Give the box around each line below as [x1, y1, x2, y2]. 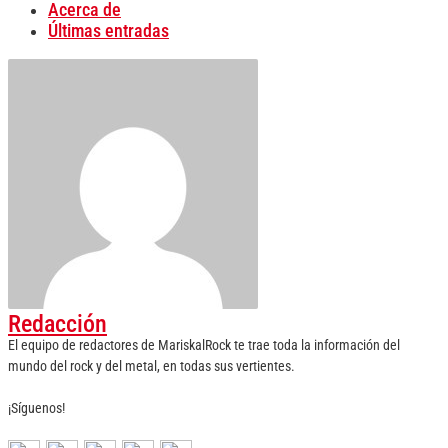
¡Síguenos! [8, 400, 65, 417]
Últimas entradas [48, 20, 169, 41]
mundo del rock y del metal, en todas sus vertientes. [8, 358, 295, 375]
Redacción [8, 310, 107, 339]
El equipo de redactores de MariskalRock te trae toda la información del [8, 337, 400, 354]
